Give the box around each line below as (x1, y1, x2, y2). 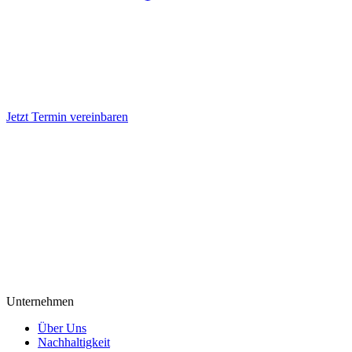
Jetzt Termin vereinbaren (6, 109, 128, 123)
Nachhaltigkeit (38, 335, 110, 349)
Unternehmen (6, 294, 74, 308)
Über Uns (38, 321, 86, 335)
